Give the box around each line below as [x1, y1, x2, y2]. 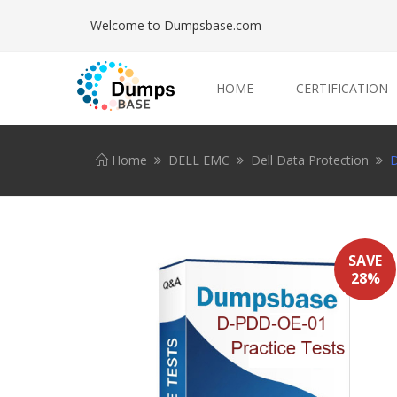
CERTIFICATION [296, 80, 388, 97]
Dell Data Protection [251, 152, 369, 168]
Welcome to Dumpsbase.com [90, 17, 261, 34]
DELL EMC [168, 152, 230, 168]
